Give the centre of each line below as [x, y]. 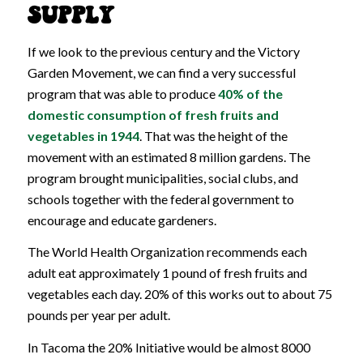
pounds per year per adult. [98, 315]
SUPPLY [70, 17]
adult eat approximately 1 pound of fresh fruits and [167, 273]
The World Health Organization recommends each [167, 252]
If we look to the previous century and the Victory [163, 51]
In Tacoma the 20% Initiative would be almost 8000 [169, 347]
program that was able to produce [122, 93]
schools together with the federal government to [160, 199]
